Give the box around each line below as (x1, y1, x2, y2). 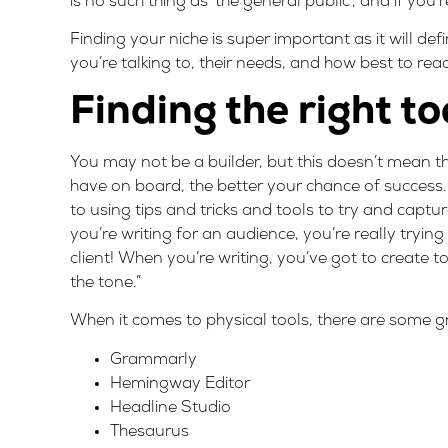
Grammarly (110, 351, 197, 368)
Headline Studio (110, 399, 231, 416)
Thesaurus (110, 423, 189, 440)
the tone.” (70, 274, 141, 291)
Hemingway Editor (110, 375, 250, 392)
